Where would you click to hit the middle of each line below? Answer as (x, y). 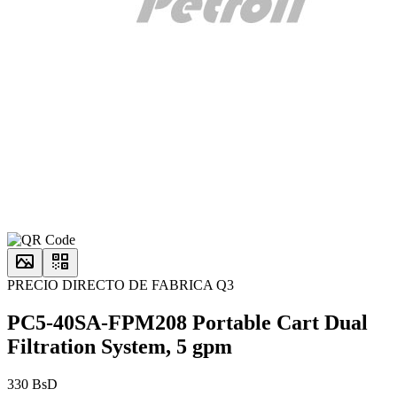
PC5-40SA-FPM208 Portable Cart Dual (187, 323)
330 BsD (32, 385)
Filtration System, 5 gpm (120, 347)
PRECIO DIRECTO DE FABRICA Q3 (121, 285)
